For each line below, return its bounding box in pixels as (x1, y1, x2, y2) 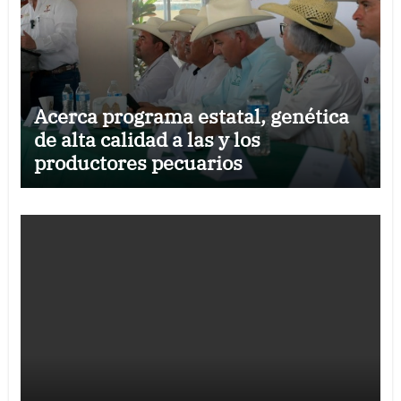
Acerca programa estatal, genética (33, 103, 349, 129)
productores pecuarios (33, 149, 243, 175)
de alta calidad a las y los (33, 126, 260, 152)
